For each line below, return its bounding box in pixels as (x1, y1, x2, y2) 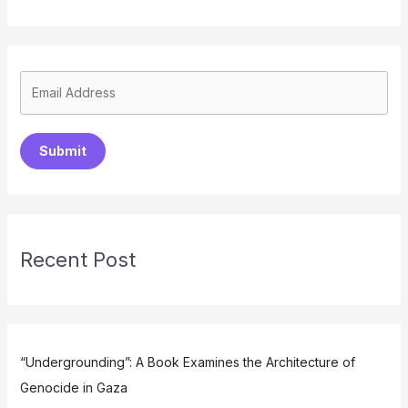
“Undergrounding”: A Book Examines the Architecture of (19, 353, 355, 370)
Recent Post (19, 247, 136, 271)
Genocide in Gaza (19, 379, 127, 395)
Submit (38, 142, 87, 158)
